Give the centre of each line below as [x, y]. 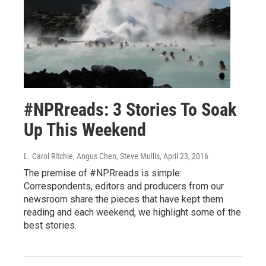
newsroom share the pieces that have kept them [123, 199]
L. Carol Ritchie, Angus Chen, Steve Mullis [92, 156]
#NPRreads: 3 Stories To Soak [130, 110]
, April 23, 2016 [184, 156]
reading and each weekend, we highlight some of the [132, 212]
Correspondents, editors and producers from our [124, 186]
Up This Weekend [85, 130]
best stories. [50, 225]
